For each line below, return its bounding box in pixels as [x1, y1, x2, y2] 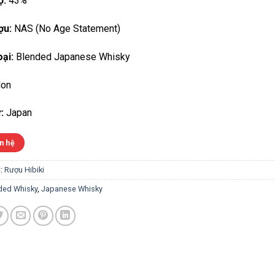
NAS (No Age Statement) [11, 22, 120, 34]
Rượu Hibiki [4, 165, 44, 174]
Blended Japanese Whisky [13, 50, 130, 63]
